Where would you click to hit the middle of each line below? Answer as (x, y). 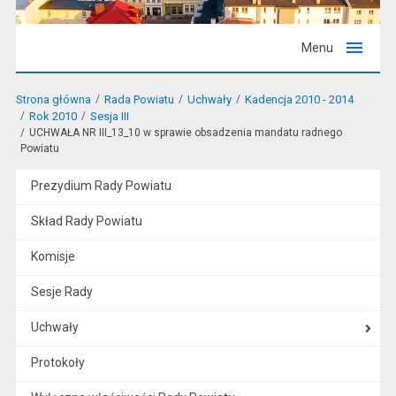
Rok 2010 (53, 116)
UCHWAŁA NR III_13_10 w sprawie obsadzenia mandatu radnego (185, 133)
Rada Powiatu (139, 99)
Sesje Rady (61, 292)
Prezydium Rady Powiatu (101, 186)
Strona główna (53, 99)
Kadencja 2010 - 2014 (299, 99)
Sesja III (109, 116)
